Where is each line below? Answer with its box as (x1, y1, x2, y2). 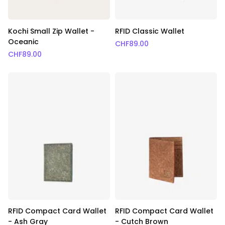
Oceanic (8, 36, 39, 47)
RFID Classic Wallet (115, 26, 184, 36)
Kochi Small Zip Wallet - (8, 26, 94, 36)
